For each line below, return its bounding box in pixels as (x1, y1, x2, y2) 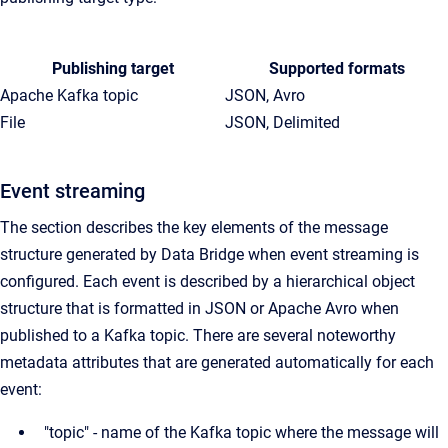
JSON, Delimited (225, 113, 340, 132)
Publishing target (51, 59, 174, 78)
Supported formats (268, 59, 405, 78)
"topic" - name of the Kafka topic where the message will (44, 423, 439, 442)
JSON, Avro (225, 86, 305, 105)
